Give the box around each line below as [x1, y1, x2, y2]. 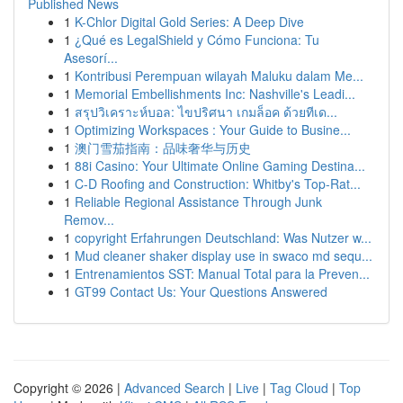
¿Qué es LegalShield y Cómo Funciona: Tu [75, 31, 319, 49]
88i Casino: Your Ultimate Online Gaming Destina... [75, 157, 365, 175]
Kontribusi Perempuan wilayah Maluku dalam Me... [75, 67, 363, 85]
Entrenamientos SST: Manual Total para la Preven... [75, 264, 370, 282]
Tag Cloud [270, 379, 328, 397]
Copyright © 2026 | [13, 379, 124, 397]
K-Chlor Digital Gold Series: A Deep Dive [75, 13, 304, 31]
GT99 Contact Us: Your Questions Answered [75, 282, 327, 300]
